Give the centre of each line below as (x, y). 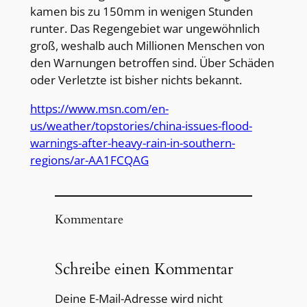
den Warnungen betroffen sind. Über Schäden (152, 63)
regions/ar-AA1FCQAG (89, 160)
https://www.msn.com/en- (99, 109)
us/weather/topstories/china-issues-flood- (141, 126)
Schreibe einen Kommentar (144, 269)
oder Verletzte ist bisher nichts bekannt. (136, 80)
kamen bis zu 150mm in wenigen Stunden (141, 12)
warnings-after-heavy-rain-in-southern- (132, 143)
